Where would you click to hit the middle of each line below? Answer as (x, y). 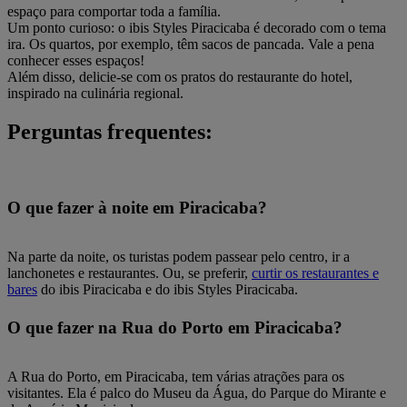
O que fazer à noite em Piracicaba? (137, 208)
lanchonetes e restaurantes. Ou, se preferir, (129, 273)
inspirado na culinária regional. (97, 94)
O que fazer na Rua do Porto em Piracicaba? (175, 327)
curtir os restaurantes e (315, 273)
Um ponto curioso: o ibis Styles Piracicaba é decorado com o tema (197, 28)
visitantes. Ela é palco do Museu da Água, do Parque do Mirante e (197, 392)
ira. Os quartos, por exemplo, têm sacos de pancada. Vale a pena (191, 45)
